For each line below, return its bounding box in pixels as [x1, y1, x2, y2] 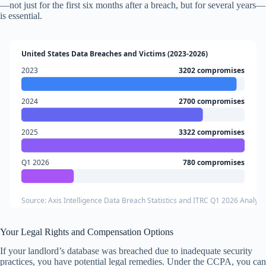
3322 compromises [179, 126, 245, 137]
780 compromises [183, 157, 245, 168]
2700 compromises [179, 96, 245, 106]
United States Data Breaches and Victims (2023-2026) [21, 49, 208, 59]
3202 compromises [179, 65, 245, 76]
